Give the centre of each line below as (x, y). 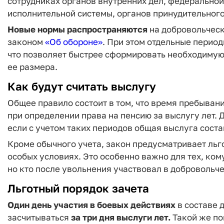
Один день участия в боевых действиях (91, 204)
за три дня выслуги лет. (121, 217)
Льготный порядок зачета (78, 188)
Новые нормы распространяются (77, 29)
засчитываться (39, 217)
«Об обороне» (74, 42)
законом (26, 42)
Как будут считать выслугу (82, 86)
